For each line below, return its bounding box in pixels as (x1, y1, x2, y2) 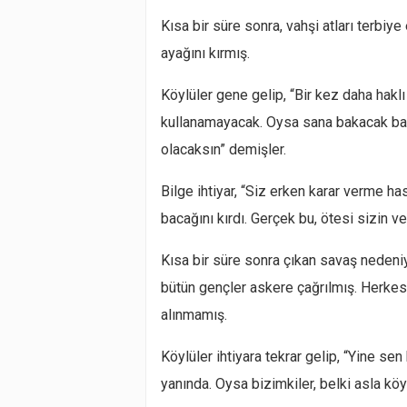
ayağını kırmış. (161, 45, 250, 62)
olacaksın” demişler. (161, 141, 286, 158)
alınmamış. (161, 306, 227, 323)
